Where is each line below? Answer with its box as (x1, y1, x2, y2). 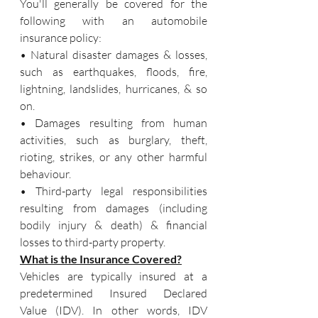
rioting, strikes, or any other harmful (20, 150, 207, 164)
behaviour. (20, 167, 71, 181)
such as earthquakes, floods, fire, (20, 65, 207, 79)
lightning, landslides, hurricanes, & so (20, 82, 207, 96)
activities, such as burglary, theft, (20, 133, 207, 147)
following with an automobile (20, 13, 207, 28)
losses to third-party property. (20, 235, 165, 249)
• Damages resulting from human (20, 116, 207, 130)
